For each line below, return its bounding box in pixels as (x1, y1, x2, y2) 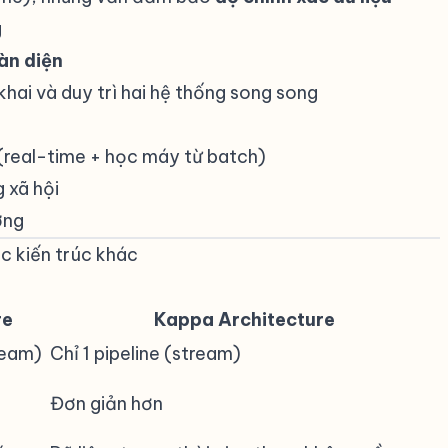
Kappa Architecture (154, 308, 335, 331)
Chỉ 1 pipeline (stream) (50, 342, 241, 365)
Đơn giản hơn (50, 392, 163, 415)
